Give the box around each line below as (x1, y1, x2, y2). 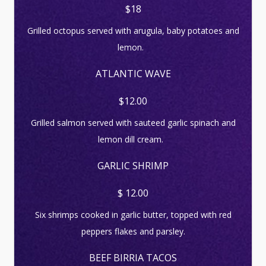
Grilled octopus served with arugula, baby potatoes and (27, 25, 239, 36)
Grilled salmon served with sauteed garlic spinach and (30, 117, 236, 128)
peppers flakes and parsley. (81, 226, 185, 237)
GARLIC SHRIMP (97, 159, 169, 172)
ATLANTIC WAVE (95, 67, 171, 80)
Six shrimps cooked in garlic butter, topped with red (34, 209, 232, 220)
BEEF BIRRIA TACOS (89, 251, 177, 264)
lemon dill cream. (98, 134, 168, 145)
